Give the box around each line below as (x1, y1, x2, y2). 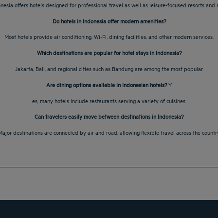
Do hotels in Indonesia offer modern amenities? (52, 16, 166, 25)
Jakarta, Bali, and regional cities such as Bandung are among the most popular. (15, 64, 203, 73)
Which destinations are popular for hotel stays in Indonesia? (36, 48, 182, 57)
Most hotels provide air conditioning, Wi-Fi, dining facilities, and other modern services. (4, 32, 214, 41)
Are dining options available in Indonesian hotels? (46, 80, 167, 89)
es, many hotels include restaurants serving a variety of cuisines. (32, 96, 186, 105)
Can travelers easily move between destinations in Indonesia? (35, 112, 183, 121)
